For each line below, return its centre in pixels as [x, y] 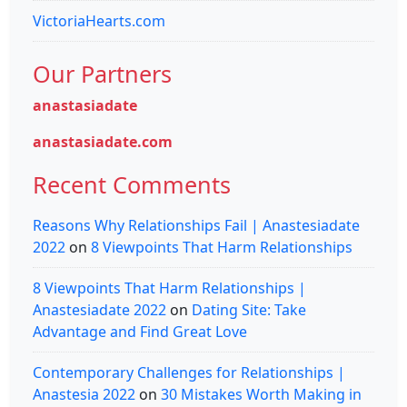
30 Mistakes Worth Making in [261, 394]
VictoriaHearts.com [99, 20]
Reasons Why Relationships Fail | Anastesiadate [196, 225]
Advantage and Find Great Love [140, 331]
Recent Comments [132, 184]
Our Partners [102, 73]
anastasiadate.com [103, 141]
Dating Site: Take [249, 309]
